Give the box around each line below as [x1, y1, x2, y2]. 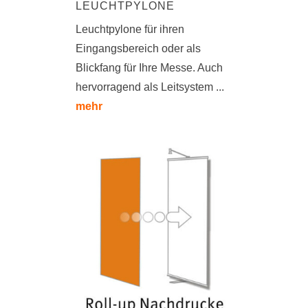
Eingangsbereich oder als [76, 43, 201, 55]
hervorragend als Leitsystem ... [76, 81, 224, 93]
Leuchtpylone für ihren [76, 23, 184, 36]
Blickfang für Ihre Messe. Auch [76, 62, 223, 74]
